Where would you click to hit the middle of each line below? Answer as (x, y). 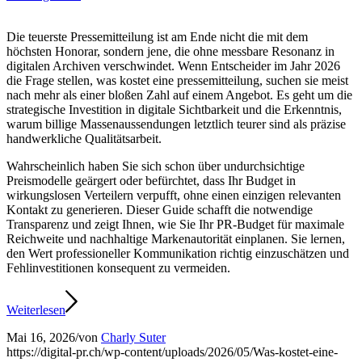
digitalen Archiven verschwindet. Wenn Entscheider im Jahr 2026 (173, 65)
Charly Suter (133, 337)
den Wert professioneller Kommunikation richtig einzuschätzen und (178, 253)
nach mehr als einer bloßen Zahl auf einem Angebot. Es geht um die (179, 95)
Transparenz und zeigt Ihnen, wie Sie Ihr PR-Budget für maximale (175, 224)
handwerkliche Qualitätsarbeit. (84, 138)
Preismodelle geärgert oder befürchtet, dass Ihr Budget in (151, 180)
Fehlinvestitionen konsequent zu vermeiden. (118, 267)
